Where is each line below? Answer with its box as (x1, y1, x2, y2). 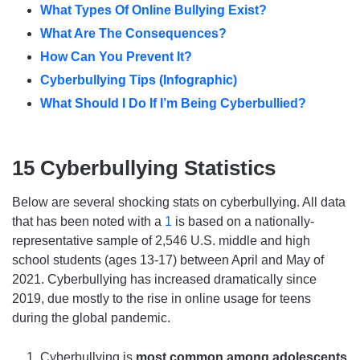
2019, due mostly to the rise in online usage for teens (12, 292, 311, 306)
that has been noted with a (12, 215, 165, 229)
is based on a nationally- (172, 215, 314, 229)
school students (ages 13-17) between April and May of (12, 253, 324, 268)
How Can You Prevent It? (40, 50, 192, 64)
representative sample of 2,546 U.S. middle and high (12, 234, 310, 248)
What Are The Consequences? (40, 27, 227, 41)
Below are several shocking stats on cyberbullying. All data (12, 195, 346, 210)
